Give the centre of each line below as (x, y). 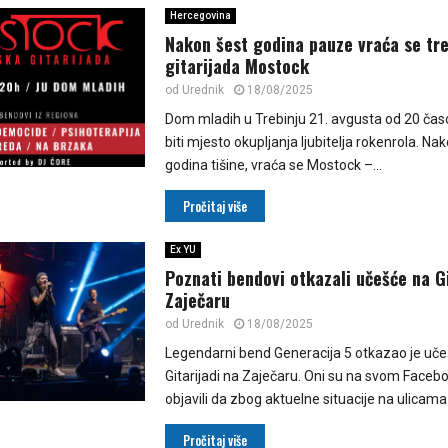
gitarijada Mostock (236, 66)
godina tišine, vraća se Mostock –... (273, 165)
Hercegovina (200, 16)
